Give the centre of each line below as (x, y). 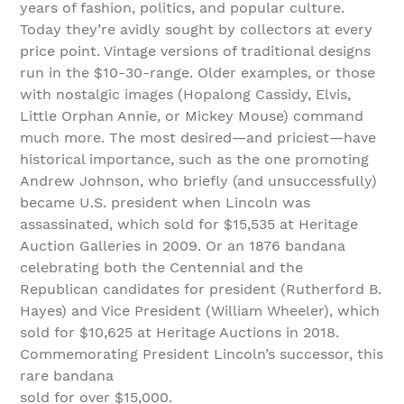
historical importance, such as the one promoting (194, 159)
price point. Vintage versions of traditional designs (195, 51)
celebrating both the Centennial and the (161, 267)
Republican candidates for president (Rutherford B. (201, 289)
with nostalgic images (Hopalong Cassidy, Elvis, (185, 94)
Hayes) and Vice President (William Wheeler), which (200, 311)
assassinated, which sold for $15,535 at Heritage (189, 224)
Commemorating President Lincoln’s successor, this (202, 354)
